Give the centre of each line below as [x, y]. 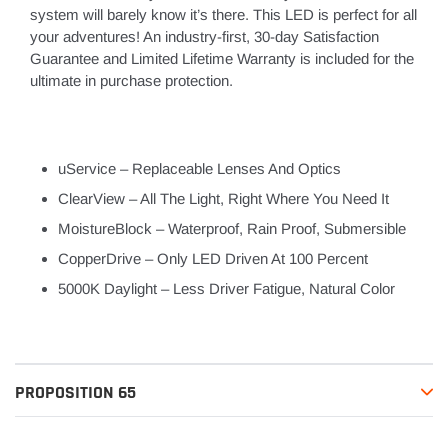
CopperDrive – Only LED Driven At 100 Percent [213, 259]
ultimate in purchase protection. [131, 81]
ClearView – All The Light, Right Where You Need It [223, 199]
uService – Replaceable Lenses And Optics [199, 169]
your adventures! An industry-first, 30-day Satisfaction [204, 37]
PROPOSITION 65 [75, 393]
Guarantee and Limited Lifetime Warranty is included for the [222, 59]
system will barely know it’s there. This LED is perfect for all [223, 15]
